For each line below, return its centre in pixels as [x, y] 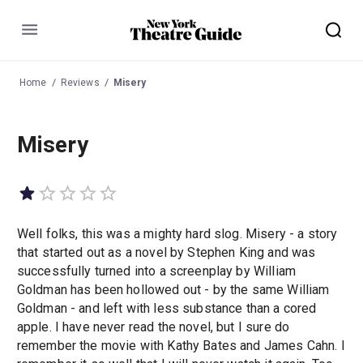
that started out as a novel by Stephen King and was [166, 253]
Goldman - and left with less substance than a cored [167, 309]
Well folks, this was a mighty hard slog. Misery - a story [177, 234]
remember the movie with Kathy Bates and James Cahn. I [181, 346]
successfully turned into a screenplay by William [156, 271]
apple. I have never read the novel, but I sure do [153, 327]
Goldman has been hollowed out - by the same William [173, 290]
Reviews [80, 82]
